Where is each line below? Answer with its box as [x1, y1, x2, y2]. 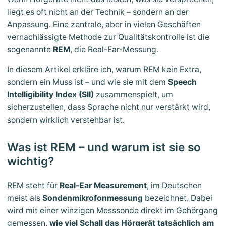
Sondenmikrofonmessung [42, 193, 143, 203]
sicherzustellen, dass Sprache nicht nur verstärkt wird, [7, 102, 210, 112]
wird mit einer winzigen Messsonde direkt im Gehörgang [7, 206, 218, 216]
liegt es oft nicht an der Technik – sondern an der [7, 7, 189, 17]
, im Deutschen [147, 181, 202, 191]
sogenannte [7, 45, 53, 55]
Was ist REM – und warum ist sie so [7, 140, 201, 154]
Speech [168, 77, 197, 87]
